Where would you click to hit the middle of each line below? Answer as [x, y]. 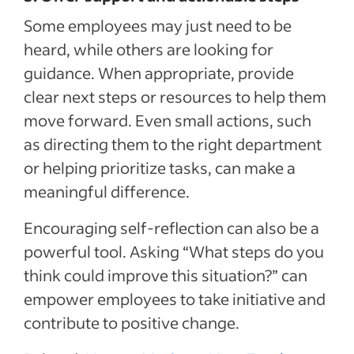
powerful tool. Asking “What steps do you [174, 251]
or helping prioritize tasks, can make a [160, 167]
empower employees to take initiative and [175, 298]
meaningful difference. [107, 191]
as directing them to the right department [173, 143]
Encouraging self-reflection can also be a [171, 227]
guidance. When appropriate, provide [159, 72]
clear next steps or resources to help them [175, 96]
